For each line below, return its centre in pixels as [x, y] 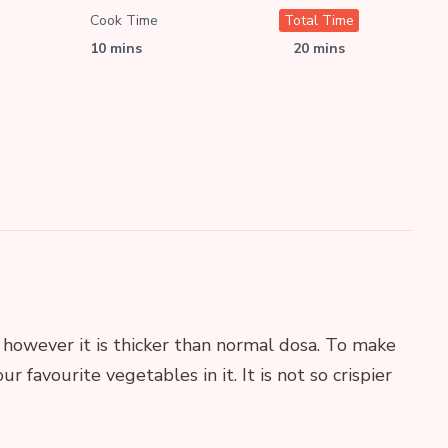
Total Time [318, 21]
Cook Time [124, 21]
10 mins [116, 49]
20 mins [318, 49]
